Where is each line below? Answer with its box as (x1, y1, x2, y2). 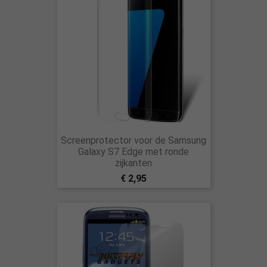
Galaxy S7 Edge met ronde (78, 146, 189, 157)
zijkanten (115, 157, 152, 169)
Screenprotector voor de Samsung (61, 135, 206, 146)
